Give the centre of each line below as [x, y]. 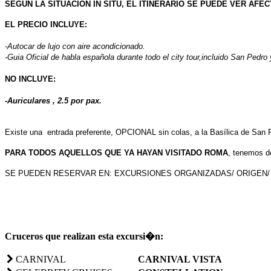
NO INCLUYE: [30, 79]
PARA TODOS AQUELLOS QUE [63, 152]
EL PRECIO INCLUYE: [46, 24]
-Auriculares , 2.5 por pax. [53, 100]
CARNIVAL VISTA [180, 259]
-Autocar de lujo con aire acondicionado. [75, 46]
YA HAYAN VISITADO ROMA [176, 152]
